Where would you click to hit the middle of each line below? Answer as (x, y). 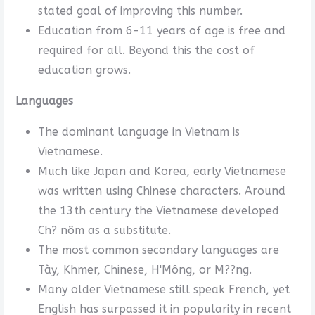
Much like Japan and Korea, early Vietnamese (162, 171)
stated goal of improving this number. (140, 11)
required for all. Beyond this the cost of (146, 50)
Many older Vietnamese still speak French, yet (163, 289)
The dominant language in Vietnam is (139, 131)
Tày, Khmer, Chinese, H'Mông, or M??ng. (144, 269)
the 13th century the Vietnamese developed (158, 210)
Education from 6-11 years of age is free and (161, 30)
